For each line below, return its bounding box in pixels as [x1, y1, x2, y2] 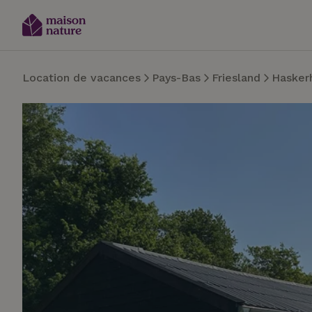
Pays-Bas [152, 71, 201, 84]
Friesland [212, 71, 260, 84]
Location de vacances [22, 71, 141, 84]
